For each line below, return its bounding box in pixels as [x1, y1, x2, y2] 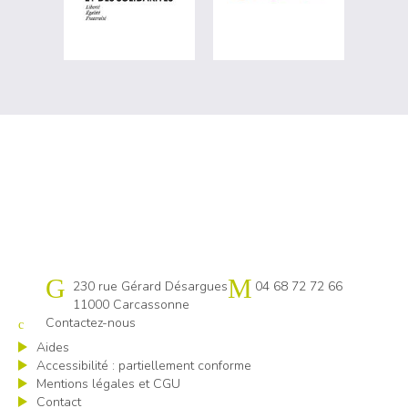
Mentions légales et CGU [36, 375, 180, 393]
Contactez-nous [46, 314, 136, 331]
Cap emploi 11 [46, 278, 129, 295]
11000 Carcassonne [73, 296, 189, 313]
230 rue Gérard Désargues [73, 278, 228, 295]
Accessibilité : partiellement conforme [36, 357, 251, 374]
